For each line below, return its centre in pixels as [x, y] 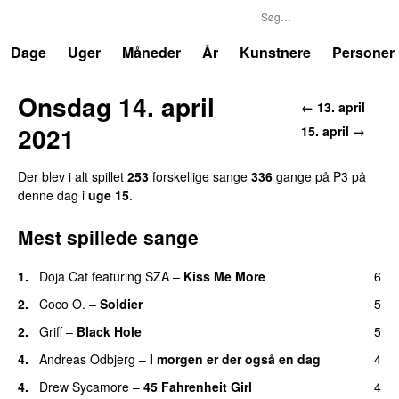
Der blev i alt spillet [73, 176]
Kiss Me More [224, 276]
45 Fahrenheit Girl [198, 386]
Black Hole [109, 331]
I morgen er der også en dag [235, 358]
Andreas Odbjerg [87, 358]
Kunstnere [275, 52]
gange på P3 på [319, 176]
